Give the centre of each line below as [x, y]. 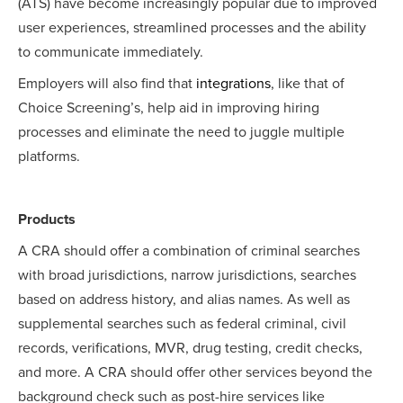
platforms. [49, 157]
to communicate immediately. [111, 53]
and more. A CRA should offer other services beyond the [195, 373]
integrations [233, 84]
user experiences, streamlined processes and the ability [192, 28]
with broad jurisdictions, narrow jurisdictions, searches [187, 276]
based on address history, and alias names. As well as [184, 300]
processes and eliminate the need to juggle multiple [181, 133]
